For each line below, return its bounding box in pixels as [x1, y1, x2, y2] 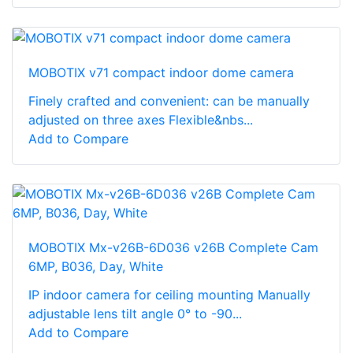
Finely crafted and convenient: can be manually [28, 93, 310, 110]
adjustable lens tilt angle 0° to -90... [28, 306, 242, 322]
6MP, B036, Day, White [28, 258, 163, 275]
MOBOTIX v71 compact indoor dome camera [28, 65, 294, 81]
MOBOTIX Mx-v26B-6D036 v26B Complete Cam [28, 240, 318, 256]
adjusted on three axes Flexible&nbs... [28, 112, 253, 128]
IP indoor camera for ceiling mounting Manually [28, 287, 310, 303]
